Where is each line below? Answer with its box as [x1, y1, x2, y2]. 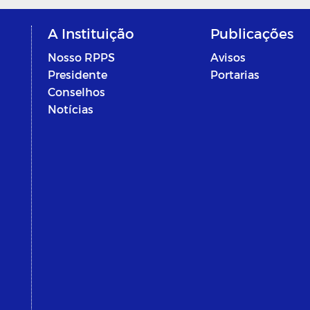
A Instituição [47, 25, 134, 42]
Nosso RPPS [47, 51, 115, 64]
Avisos [210, 51, 246, 64]
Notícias [47, 102, 93, 116]
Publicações [210, 25, 293, 42]
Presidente [47, 68, 107, 82]
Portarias [210, 68, 259, 82]
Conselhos [47, 85, 105, 99]
